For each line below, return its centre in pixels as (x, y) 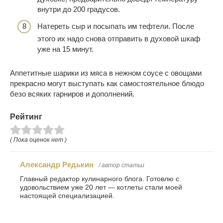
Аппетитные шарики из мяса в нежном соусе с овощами (106, 73)
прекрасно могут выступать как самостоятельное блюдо (107, 83)
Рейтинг (26, 116)
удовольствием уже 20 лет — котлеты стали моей (101, 187)
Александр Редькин (57, 164)
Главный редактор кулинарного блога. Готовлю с (100, 179)
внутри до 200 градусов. (79, 9)
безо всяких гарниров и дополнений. (72, 94)
